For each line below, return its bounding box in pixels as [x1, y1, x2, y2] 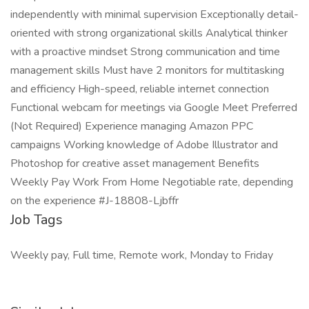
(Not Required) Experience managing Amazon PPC [10, 119, 253, 134]
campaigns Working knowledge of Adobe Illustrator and [10, 137, 278, 152]
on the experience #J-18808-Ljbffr [10, 193, 179, 208]
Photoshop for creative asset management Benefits [10, 156, 259, 171]
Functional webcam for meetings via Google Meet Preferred [10, 100, 297, 115]
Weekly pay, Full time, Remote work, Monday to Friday [10, 248, 273, 263]
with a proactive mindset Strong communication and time [10, 44, 280, 59]
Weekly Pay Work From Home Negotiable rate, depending [10, 175, 293, 190]
